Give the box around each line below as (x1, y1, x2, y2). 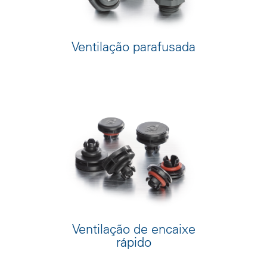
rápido (116, 233, 151, 250)
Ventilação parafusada (72, 38, 195, 55)
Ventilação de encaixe (72, 220, 195, 237)
